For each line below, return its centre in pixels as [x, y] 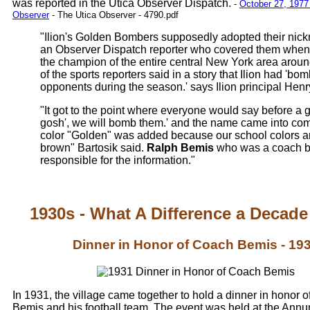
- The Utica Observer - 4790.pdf [114, 15]
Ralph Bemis [180, 147]
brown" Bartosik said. [93, 147]
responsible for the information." [118, 160]
